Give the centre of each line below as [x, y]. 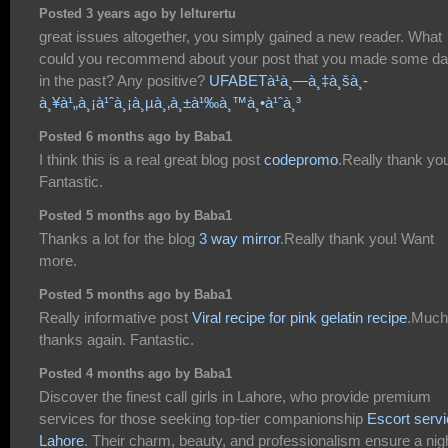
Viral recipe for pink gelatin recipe [299, 318]
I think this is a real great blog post [151, 160]
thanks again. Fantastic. [116, 340]
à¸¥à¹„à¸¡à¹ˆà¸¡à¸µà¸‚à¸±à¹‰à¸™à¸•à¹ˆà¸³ [170, 103]
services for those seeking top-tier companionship [203, 419]
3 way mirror [239, 239]
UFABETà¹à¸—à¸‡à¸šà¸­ [288, 81]
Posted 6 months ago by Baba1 [135, 136]
